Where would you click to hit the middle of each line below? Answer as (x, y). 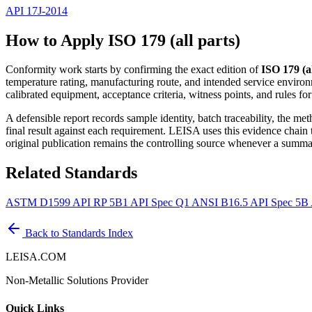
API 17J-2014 (37, 10)
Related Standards (71, 173)
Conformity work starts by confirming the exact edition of (133, 70)
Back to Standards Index (78, 233)
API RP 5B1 (101, 203)
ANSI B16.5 (221, 203)
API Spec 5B (280, 203)
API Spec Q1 (161, 203)
